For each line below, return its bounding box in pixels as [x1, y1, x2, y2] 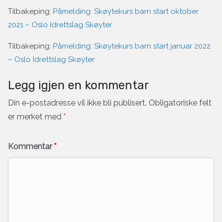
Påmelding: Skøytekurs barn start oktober [53, 6, 199, 16]
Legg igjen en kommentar [8, 78, 149, 92]
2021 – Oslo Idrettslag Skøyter [8, 20, 112, 29]
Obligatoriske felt [149, 98, 212, 108]
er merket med [8, 111, 63, 121]
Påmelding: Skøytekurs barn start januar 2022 [53, 41, 211, 51]
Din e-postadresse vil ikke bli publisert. [8, 98, 147, 108]
